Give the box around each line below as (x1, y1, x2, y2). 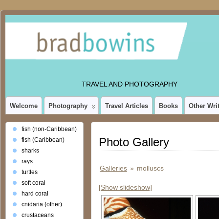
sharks (22, 147, 39, 154)
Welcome (10, 102, 38, 109)
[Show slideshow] (99, 183, 152, 191)
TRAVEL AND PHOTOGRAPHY (82, 80, 177, 88)
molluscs (137, 164, 164, 172)
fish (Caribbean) (22, 136, 65, 143)
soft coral (22, 179, 45, 186)
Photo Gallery (99, 135, 169, 149)
